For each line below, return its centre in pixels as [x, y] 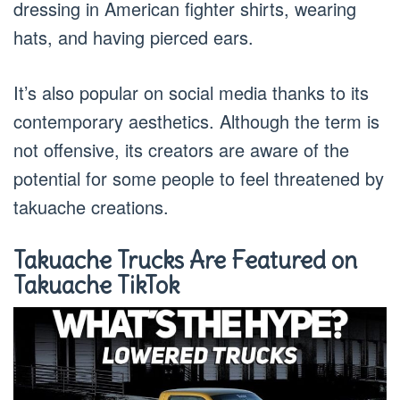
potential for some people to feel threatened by [199, 178]
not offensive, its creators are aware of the [181, 149]
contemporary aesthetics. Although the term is [196, 121]
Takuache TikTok [96, 285]
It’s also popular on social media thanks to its [191, 92]
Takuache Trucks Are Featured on [185, 260]
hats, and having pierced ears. [133, 37]
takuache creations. [91, 206]
